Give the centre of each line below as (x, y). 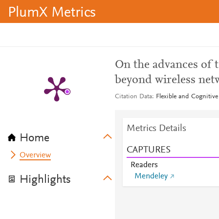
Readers (144, 165)
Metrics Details (156, 129)
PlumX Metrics (52, 13)
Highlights (45, 180)
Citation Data (133, 97)
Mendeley (151, 176)
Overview (35, 155)
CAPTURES (148, 150)
